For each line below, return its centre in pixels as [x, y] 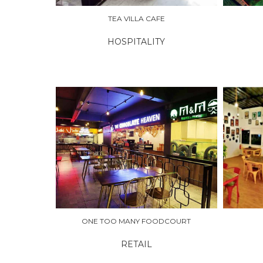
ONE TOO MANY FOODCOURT [136, 221]
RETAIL [136, 244]
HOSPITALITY [136, 42]
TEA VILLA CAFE [136, 19]
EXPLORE [88, 147]
